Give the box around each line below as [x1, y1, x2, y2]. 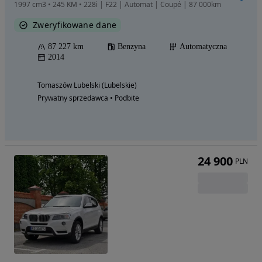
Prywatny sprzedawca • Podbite [37, 93, 139, 104]
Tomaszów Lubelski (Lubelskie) [37, 80, 137, 91]
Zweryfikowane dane [33, 19, 117, 31]
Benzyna [118, 42, 146, 51]
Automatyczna [180, 42, 227, 51]
